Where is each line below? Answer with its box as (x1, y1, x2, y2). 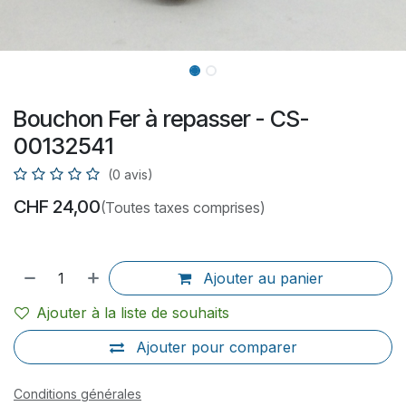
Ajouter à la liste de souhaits (36, 304, 229, 323)
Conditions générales (14, 386, 141, 402)
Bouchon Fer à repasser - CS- (14, 105, 309, 133)
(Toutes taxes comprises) (101, 198, 265, 217)
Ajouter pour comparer (135, 338, 297, 357)
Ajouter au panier (198, 269, 324, 288)
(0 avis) (108, 167, 153, 183)
